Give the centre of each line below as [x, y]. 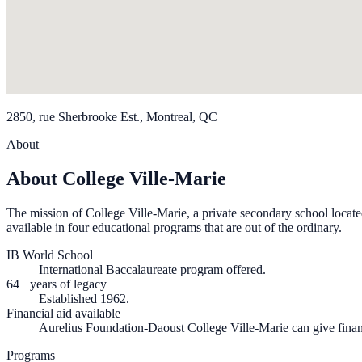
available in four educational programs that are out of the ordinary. [174, 228]
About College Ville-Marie [116, 179]
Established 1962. [84, 299]
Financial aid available [63, 314]
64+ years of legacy [57, 284]
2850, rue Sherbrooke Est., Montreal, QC [112, 117]
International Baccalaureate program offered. [152, 270]
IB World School [50, 255]
